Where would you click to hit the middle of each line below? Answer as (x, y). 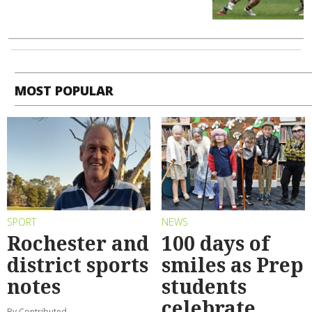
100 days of (216, 243)
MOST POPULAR (64, 90)
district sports (78, 265)
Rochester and (78, 243)
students (204, 287)
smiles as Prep (233, 265)
